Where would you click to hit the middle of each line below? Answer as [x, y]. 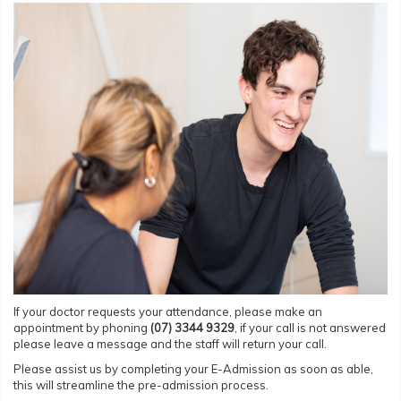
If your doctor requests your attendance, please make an [168, 311]
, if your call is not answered [310, 327]
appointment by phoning [82, 327]
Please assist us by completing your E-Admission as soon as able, [193, 368]
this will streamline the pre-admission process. [141, 384]
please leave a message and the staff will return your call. [170, 343]
